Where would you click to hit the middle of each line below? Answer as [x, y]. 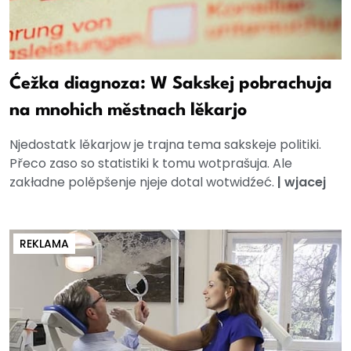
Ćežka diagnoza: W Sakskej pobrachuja [171, 84]
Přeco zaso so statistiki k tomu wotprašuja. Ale [151, 164]
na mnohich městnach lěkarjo [128, 111]
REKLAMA [44, 244]
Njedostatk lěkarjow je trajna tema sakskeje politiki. [165, 145]
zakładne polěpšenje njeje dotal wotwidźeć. [143, 183]
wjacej [305, 183]
